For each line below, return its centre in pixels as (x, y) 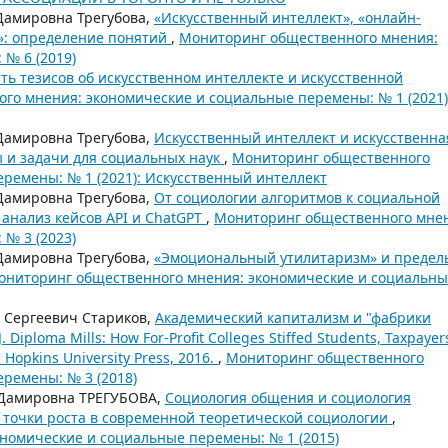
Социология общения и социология (288, 397)
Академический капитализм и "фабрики (293, 317)
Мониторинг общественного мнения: (308, 37)
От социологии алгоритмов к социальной (297, 197)
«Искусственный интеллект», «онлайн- (287, 17)
